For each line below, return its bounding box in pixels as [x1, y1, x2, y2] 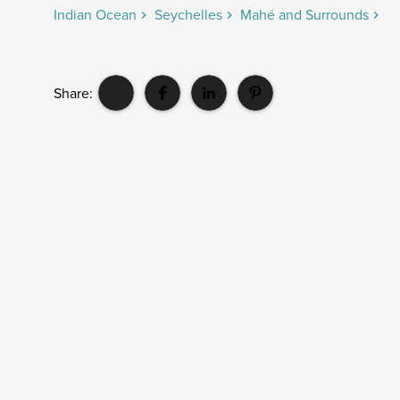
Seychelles [154, 4, 222, 25]
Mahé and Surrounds [240, 4, 369, 25]
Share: [54, 82, 93, 104]
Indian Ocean [54, 4, 137, 25]
